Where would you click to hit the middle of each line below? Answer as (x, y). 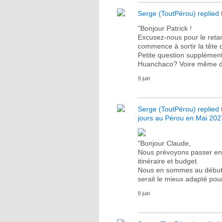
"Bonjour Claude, (164, 143)
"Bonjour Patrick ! (165, 28)
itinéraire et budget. (168, 161)
